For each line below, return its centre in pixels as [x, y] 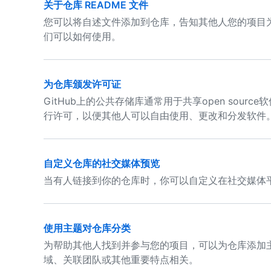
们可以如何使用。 [82, 36]
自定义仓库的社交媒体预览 [102, 163]
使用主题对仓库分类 [87, 228]
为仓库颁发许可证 [82, 84]
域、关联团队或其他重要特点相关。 [121, 260]
